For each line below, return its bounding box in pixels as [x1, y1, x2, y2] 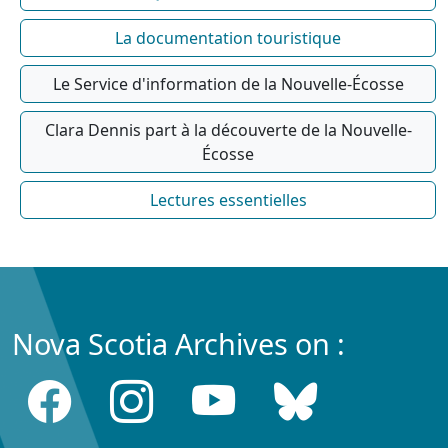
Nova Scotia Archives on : [12, 324, 345, 364]
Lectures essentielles [149, 189, 307, 212]
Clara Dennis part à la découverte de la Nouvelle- [44, 119, 412, 142]
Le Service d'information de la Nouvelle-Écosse [52, 73, 404, 96]
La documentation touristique [115, 27, 341, 50]
